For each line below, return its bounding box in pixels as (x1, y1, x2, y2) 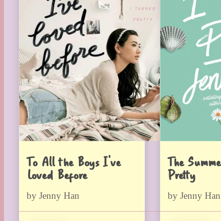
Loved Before (27, 165, 87, 184)
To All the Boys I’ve (27, 152, 120, 171)
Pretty (168, 165, 195, 184)
